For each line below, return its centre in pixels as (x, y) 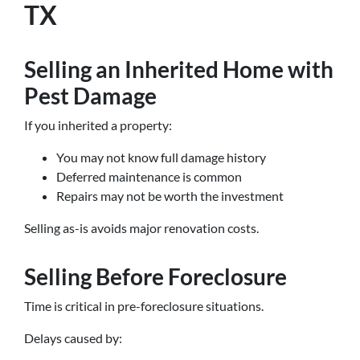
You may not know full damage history (161, 157)
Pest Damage (90, 96)
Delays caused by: (73, 338)
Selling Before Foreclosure (155, 276)
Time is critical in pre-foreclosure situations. (144, 306)
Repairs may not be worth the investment (170, 196)
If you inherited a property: (98, 125)
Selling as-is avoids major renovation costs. (141, 228)
